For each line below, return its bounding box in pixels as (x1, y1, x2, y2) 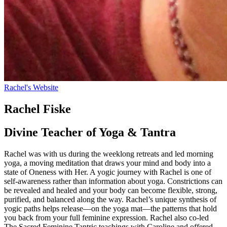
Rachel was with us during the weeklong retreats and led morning (4, 149, 213, 159)
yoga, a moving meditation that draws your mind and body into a (4, 159, 211, 168)
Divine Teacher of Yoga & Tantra (4, 126, 176, 139)
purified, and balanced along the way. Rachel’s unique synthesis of (4, 195, 216, 204)
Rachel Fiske (4, 102, 71, 116)
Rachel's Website (4, 83, 58, 92)
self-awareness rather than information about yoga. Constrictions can (4, 177, 222, 186)
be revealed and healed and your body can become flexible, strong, (4, 186, 217, 195)
